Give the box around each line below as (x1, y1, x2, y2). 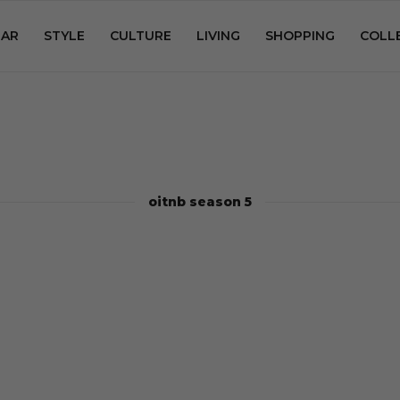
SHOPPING (265, 28, 335, 44)
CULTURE (110, 28, 171, 44)
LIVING (196, 28, 240, 44)
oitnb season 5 (148, 194, 252, 210)
